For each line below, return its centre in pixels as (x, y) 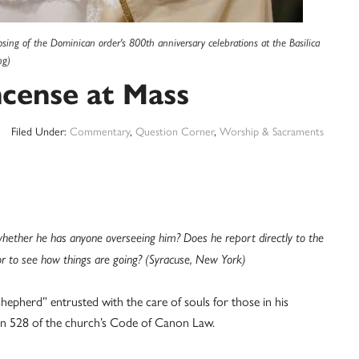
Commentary (100, 131)
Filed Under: (40, 131)
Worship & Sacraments (272, 131)
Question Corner (175, 131)
